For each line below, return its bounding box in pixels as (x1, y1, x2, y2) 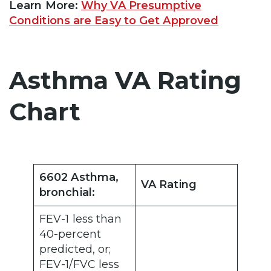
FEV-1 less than (39, 212, 122, 226)
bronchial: (39, 186, 95, 200)
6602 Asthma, (39, 171, 119, 184)
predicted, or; (39, 243, 111, 256)
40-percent (39, 227, 101, 241)
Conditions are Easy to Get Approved (9, 14, 219, 28)
